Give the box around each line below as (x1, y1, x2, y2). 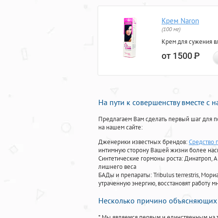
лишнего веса (98, 163, 136, 171)
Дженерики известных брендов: (98, 138, 189, 146)
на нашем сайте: (98, 123, 143, 132)
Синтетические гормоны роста (98, 154, 182, 163)
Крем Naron (162, 16, 199, 26)
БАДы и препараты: (98, 171, 153, 180)
